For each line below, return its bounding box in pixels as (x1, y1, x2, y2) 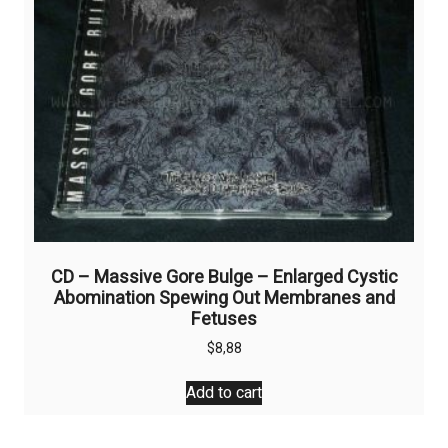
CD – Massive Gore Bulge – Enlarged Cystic (50, 263, 398, 291)
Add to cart (186, 381, 262, 406)
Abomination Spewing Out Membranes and (53, 284, 395, 312)
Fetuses (191, 305, 257, 333)
